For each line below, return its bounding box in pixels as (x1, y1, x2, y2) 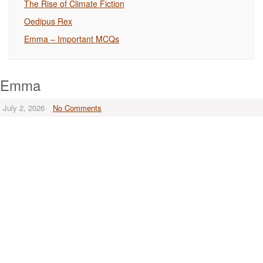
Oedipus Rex (24, 15, 72, 27)
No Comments (53, 102, 102, 113)
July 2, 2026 (3, 102, 45, 113)
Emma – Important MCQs (24, 33, 119, 45)
